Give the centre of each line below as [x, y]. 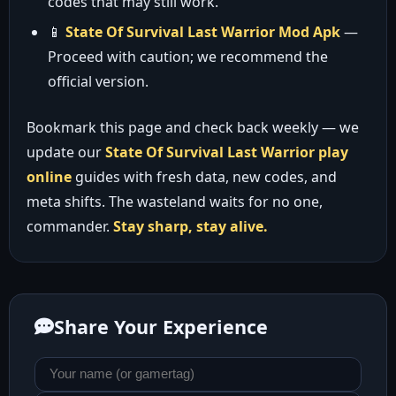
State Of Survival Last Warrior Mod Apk [202, 32]
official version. [98, 81]
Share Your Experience [161, 326]
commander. [69, 226]
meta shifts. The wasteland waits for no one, [174, 202]
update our [65, 152]
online [49, 177]
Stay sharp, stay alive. [190, 226]
